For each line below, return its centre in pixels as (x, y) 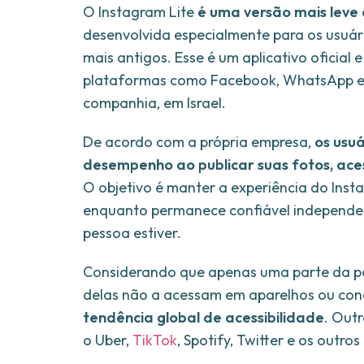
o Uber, (106, 340)
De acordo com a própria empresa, (199, 142)
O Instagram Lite (140, 12)
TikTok (153, 340)
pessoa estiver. (132, 233)
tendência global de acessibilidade (204, 318)
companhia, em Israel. (154, 103)
